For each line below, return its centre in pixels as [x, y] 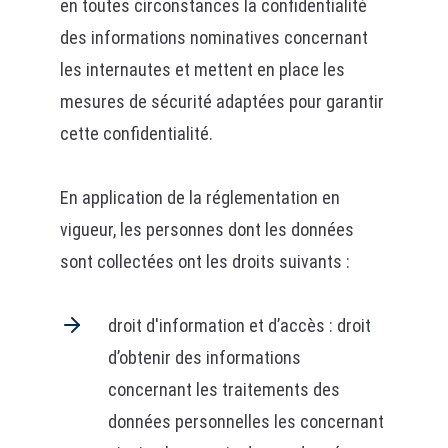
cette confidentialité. [136, 133]
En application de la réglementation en [199, 197]
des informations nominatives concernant [213, 37]
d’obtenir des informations [204, 357]
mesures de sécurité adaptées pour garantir [221, 101]
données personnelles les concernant [245, 421]
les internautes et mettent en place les [202, 69]
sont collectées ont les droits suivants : [204, 261]
